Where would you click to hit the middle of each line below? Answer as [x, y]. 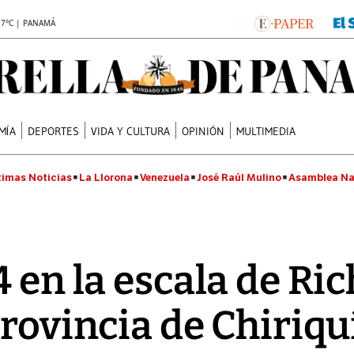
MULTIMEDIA [266, 131]
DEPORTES [54, 131]
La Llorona [106, 177]
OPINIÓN [203, 131]
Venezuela [165, 177]
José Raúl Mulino [239, 177]
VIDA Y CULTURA [131, 131]
